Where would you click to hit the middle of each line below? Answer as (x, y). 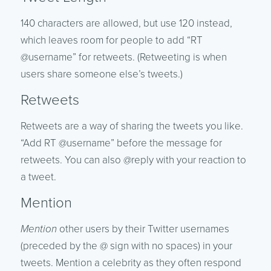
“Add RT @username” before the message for (121, 143)
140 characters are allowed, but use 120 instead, (126, 24)
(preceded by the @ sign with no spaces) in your (126, 246)
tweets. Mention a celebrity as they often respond (131, 263)
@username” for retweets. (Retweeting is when (123, 57)
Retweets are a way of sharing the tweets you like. (132, 126)
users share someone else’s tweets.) (101, 74)
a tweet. (38, 177)
